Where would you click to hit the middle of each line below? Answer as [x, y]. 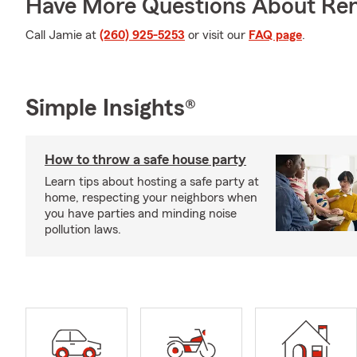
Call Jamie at [63, 35]
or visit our [217, 35]
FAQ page [275, 35]
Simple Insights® [111, 108]
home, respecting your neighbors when [151, 198]
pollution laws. [83, 229]
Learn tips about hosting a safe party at [152, 182]
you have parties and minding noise [141, 214]
